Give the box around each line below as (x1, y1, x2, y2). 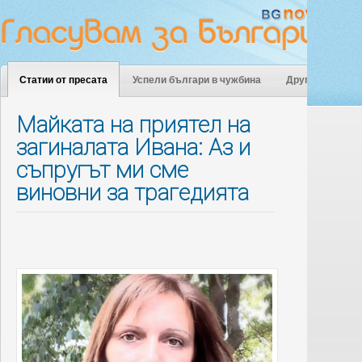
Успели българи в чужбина (133, 74, 261, 86)
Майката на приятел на (16, 112, 250, 138)
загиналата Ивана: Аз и (16, 134, 250, 161)
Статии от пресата (19, 74, 107, 86)
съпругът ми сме (16, 157, 188, 183)
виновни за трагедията (16, 179, 249, 206)
